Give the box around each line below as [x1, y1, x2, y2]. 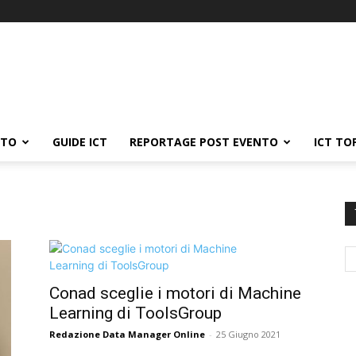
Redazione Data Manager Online [49, 328, 205, 340]
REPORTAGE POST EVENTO [130, 134, 278, 149]
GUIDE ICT [52, 134, 107, 149]
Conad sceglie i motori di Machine [49, 284, 301, 303]
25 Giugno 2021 [216, 328, 281, 340]
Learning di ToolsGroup [49, 304, 222, 323]
